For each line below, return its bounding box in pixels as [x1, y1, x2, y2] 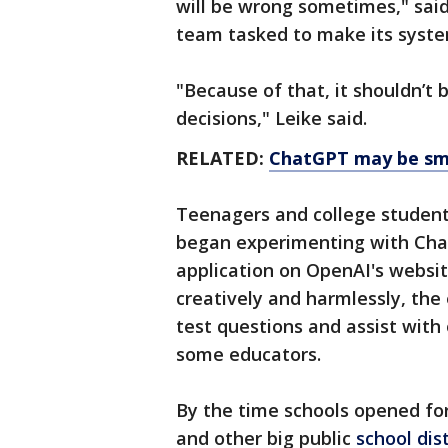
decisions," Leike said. [176, 106, 367, 131]
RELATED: [176, 146, 264, 171]
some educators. [176, 342, 321, 367]
